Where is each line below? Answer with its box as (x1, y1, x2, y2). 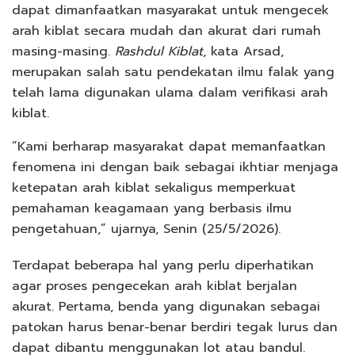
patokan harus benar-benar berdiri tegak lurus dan (12, 317, 338, 337)
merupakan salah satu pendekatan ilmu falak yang (12, 62, 334, 82)
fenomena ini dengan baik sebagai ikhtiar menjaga (12, 157, 338, 177)
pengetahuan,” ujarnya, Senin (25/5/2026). (12, 219, 281, 239)
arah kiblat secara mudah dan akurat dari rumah (12, 21, 321, 40)
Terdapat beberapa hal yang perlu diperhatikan (12, 255, 314, 275)
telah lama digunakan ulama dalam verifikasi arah (12, 82, 328, 102)
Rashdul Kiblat (115, 41, 203, 61)
